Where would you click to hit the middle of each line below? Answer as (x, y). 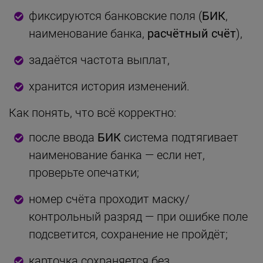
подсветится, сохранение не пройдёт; (128, 234)
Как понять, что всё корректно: (92, 112)
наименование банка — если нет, (117, 155)
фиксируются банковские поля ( (115, 16)
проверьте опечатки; (84, 172)
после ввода (63, 137)
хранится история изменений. (109, 86)
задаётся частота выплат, (99, 60)
